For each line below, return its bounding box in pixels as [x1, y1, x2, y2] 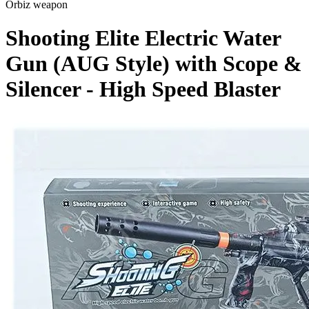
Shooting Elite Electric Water [6, 26, 281, 51]
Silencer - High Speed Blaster [6, 77, 281, 102]
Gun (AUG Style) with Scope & [6, 51, 302, 77]
